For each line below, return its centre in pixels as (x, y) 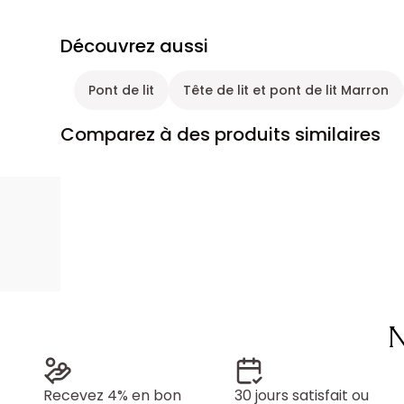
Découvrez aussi (135, 46)
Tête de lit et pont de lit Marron (286, 90)
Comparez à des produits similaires (221, 134)
